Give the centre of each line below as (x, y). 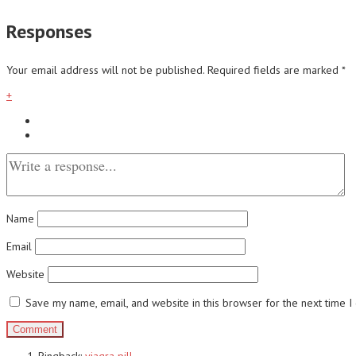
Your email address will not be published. (105, 70)
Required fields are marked (275, 70)
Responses (49, 31)
